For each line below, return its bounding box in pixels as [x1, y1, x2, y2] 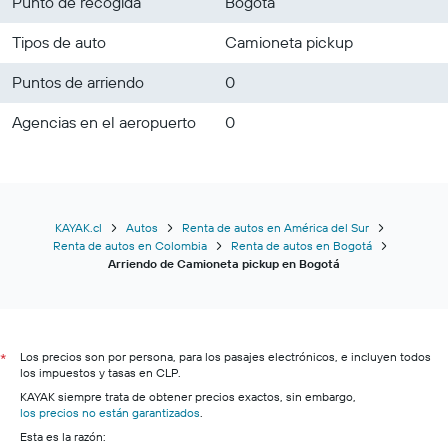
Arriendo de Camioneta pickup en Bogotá [108, 256, 340, 271]
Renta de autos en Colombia [52, 238, 207, 253]
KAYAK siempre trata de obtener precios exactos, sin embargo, [20, 389, 356, 404]
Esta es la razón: [20, 429, 106, 444]
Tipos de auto [12, 32, 106, 52]
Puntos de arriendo [12, 72, 144, 92]
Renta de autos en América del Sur [182, 220, 369, 235]
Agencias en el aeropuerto [12, 112, 196, 132]
